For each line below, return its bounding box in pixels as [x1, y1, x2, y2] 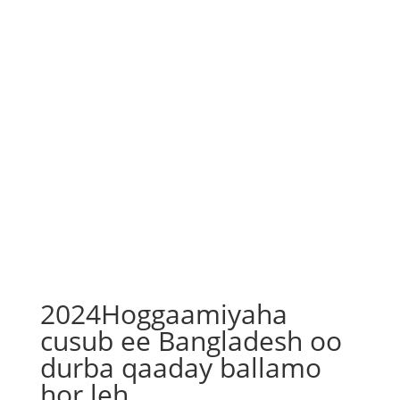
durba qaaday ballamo [39, 349, 321, 386]
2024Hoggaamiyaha [39, 296, 287, 332]
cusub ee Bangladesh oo [39, 322, 342, 359]
